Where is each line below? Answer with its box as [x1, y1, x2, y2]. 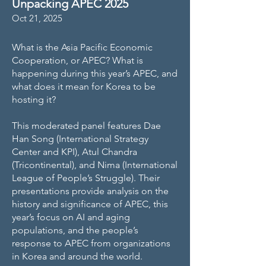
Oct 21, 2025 [12, 12, 62, 24]
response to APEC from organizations [12, 237, 170, 249]
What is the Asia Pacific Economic [12, 42, 153, 53]
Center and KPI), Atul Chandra [12, 146, 137, 157]
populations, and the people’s [12, 224, 138, 236]
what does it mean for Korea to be [12, 81, 156, 92]
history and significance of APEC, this [12, 198, 168, 210]
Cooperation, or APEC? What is [12, 55, 143, 66]
